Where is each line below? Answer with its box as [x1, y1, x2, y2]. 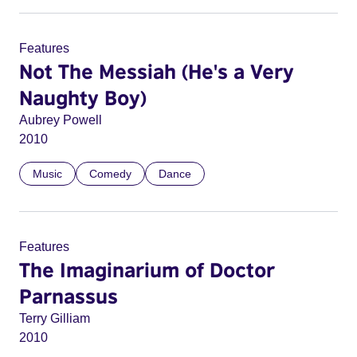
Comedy [89, 167, 131, 180]
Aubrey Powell [19, 113, 102, 127]
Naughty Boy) [19, 85, 147, 109]
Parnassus [19, 284, 118, 308]
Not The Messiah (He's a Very [19, 59, 294, 83]
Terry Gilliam [19, 312, 90, 325]
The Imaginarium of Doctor [19, 257, 275, 281]
